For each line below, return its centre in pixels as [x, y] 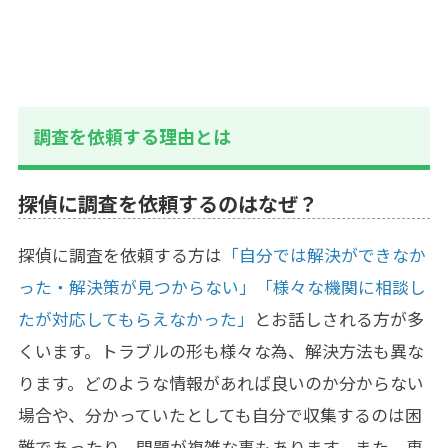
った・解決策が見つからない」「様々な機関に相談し [221, 287]
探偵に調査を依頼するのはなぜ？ [167, 204]
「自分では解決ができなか [323, 255]
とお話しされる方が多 [338, 319]
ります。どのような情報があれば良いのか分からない [220, 383]
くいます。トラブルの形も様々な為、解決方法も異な [220, 351]
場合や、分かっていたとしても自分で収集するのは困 [219, 415]
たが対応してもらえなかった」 [135, 319]
